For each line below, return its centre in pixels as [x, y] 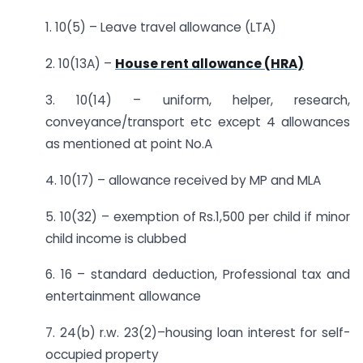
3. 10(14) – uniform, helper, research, [198, 100]
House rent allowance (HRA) [209, 64]
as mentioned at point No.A [129, 144]
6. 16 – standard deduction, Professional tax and [198, 275]
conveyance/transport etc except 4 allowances [198, 122]
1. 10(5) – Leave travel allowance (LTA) [161, 28]
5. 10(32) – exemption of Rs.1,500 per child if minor [198, 216]
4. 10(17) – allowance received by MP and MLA [183, 180]
